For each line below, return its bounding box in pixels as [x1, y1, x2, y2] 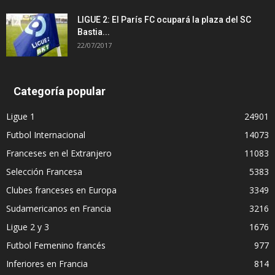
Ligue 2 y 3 [6, 221, 49, 233]
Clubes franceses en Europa [6, 184, 117, 196]
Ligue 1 [6, 110, 35, 123]
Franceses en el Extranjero [6, 147, 112, 160]
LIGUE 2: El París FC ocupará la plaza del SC [77, 15, 251, 25]
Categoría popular [14, 85, 106, 98]
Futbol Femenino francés [6, 239, 106, 252]
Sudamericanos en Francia [6, 203, 111, 215]
